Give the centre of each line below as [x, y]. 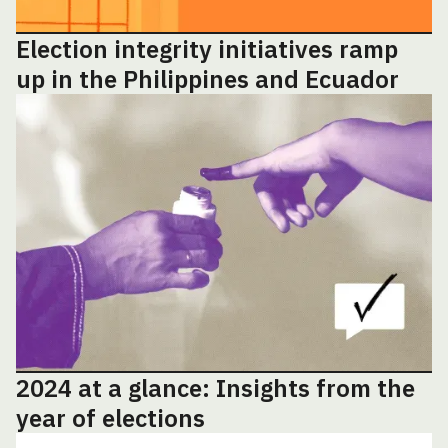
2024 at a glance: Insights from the [215, 388]
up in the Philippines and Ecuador [207, 79]
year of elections [110, 418]
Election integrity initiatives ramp [207, 49]
